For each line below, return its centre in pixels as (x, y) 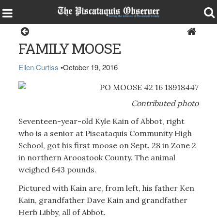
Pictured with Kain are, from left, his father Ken (106, 188)
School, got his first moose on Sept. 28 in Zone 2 (107, 145)
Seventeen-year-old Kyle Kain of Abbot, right (101, 121)
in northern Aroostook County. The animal (97, 157)
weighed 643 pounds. (57, 170)
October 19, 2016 (90, 67)
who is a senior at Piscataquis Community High (105, 133)
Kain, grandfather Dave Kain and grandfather (103, 200)
